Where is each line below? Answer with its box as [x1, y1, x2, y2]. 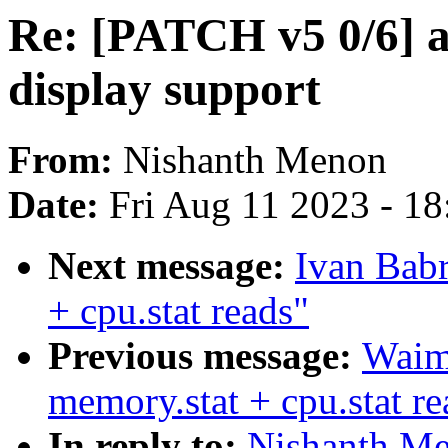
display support [8, 63, 321, 115]
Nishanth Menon [123, 138, 387, 182]
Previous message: [48, 334, 362, 378]
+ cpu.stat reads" [48, 289, 309, 333]
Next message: [48, 244, 295, 288]
